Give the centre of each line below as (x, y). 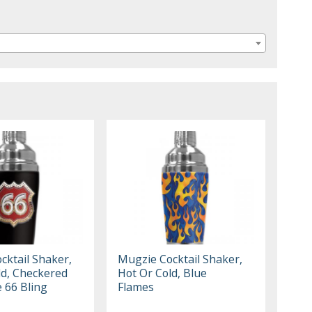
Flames (136, 287)
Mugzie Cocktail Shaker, (180, 259)
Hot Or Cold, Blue (163, 273)
